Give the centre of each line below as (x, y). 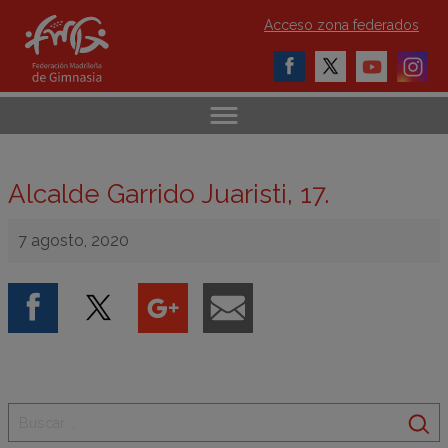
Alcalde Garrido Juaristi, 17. (168, 194)
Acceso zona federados (341, 25)
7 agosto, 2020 (73, 240)
